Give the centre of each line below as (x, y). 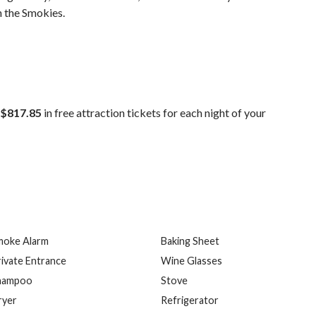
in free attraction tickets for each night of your (154, 113)
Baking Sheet (190, 241)
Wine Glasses (192, 261)
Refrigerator (190, 300)
